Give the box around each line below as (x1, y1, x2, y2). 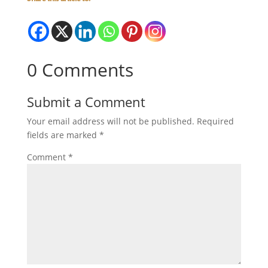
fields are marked (26, 129, 99, 141)
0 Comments (26, 57, 133, 82)
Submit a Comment (26, 92, 145, 111)
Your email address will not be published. (26, 115, 194, 127)
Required (196, 115, 234, 127)
